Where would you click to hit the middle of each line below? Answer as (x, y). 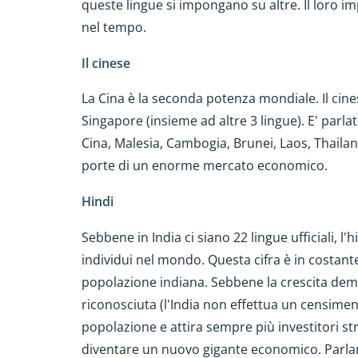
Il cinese (106, 63)
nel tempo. (114, 27)
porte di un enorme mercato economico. (205, 166)
